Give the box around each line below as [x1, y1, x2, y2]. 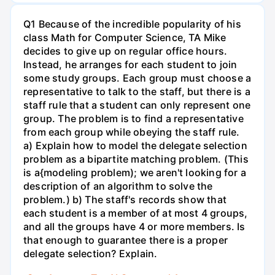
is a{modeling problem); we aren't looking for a [23, 166, 246, 179]
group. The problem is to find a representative [23, 112, 244, 125]
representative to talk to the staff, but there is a [23, 85, 250, 98]
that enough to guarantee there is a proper [23, 234, 228, 247]
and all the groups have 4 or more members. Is [23, 220, 246, 233]
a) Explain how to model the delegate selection [23, 139, 247, 152]
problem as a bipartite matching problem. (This [23, 153, 249, 166]
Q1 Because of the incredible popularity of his [23, 18, 241, 31]
